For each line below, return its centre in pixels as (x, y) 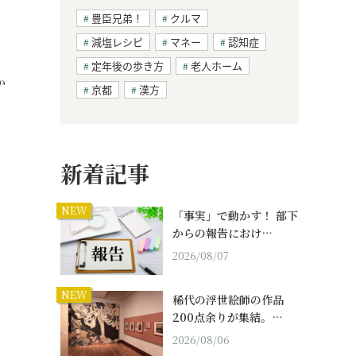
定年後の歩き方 (128, 66)
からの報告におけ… (222, 233)
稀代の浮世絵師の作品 (228, 300)
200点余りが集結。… (228, 317)
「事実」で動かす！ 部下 (235, 216)
